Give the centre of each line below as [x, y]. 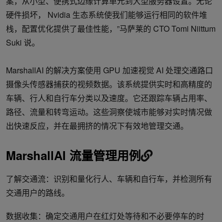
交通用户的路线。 [38, 193]
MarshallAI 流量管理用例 [73, 155]
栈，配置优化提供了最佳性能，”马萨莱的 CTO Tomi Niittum [111, 29]
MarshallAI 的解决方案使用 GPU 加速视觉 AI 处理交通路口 [110, 70]
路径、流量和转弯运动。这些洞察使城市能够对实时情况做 [109, 112]
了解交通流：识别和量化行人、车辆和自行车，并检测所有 [109, 179]
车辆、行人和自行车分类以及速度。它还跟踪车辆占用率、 [109, 98]
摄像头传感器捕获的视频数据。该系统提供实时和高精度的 [109, 84]
